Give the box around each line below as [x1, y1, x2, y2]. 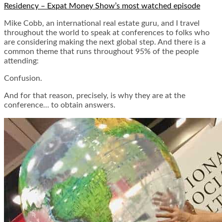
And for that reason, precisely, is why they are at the [4, 92, 185, 100]
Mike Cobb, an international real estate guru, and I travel [4, 19, 200, 28]
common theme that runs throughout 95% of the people [4, 48, 199, 56]
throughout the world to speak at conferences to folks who [4, 29, 210, 37]
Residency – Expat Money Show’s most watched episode [4, 2, 200, 10]
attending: [4, 57, 39, 65]
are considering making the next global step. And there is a [4, 38, 206, 47]
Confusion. [4, 74, 42, 83]
